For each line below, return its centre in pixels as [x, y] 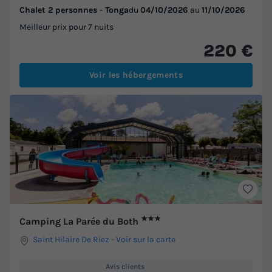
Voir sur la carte [146, 239]
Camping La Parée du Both [80, 222]
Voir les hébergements [136, 75]
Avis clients [125, 266]
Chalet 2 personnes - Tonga [74, 10]
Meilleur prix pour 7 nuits [66, 27]
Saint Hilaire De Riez [71, 239]
